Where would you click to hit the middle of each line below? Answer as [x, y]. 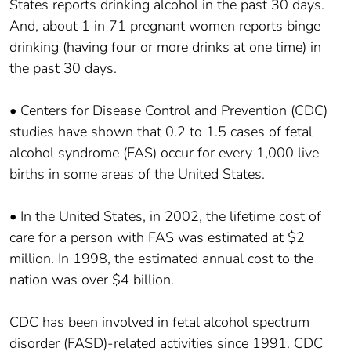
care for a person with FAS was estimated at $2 [157, 237]
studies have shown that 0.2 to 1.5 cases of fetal [161, 131]
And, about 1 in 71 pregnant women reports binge [165, 25]
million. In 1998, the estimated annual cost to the [161, 258]
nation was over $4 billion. [92, 279]
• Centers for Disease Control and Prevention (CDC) [168, 110]
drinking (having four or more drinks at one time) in [165, 47]
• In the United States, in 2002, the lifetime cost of [165, 216]
